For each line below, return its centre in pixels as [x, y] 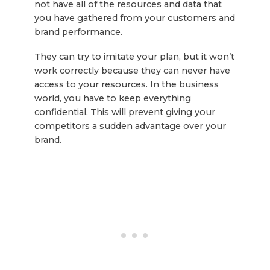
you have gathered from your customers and [134, 18]
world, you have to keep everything [112, 98]
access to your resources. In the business [126, 84]
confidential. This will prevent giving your [124, 112]
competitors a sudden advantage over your [130, 126]
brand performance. [78, 32]
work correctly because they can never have [132, 70]
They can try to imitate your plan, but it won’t [134, 56]
